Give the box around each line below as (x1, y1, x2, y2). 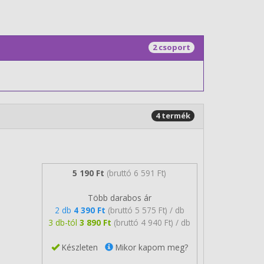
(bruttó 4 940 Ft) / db (114, 216, 191, 228)
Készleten (59, 241, 105, 253)
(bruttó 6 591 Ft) (107, 167, 167, 179)
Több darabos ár (87, 192, 151, 203)
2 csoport (153, 42, 190, 52)
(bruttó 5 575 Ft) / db (107, 204, 184, 216)
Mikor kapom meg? (113, 241, 188, 253)
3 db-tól (48, 216, 80, 228)
